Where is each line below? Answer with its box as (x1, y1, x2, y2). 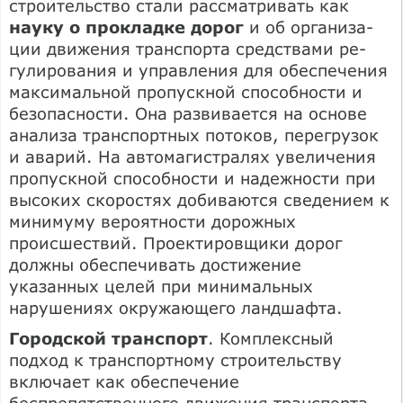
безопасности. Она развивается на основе (9, 103, 367, 123)
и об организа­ (244, 16, 373, 37)
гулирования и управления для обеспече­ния (9, 59, 388, 80)
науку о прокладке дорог (9, 16, 244, 37)
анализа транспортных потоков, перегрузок (9, 124, 379, 145)
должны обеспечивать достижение (9, 254, 301, 274)
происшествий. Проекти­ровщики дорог (9, 232, 342, 253)
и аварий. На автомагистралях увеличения (9, 146, 376, 166)
